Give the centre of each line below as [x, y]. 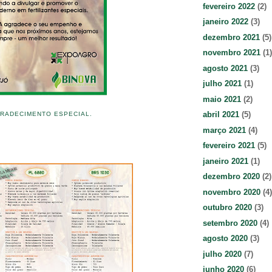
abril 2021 [221, 115]
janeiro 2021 [226, 161]
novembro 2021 [232, 53]
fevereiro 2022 [229, 6]
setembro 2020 [230, 223]
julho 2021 [222, 84]
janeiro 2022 [226, 22]
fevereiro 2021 [229, 146]
